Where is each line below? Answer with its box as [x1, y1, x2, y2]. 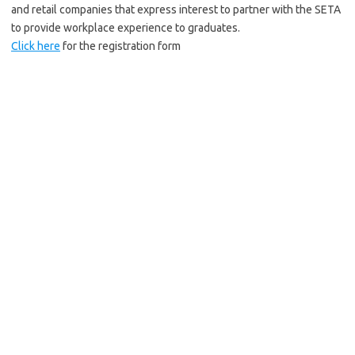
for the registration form [60, 40, 181, 52]
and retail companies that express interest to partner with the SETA [11, 3, 341, 16]
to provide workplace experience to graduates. [11, 21, 240, 34]
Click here [11, 40, 60, 52]
